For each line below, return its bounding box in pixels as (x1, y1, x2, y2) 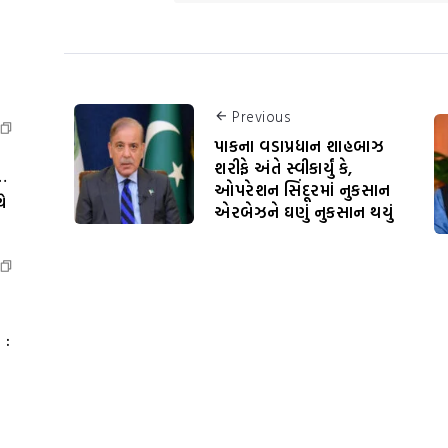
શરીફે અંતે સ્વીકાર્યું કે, (214, 156, 353, 181)
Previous (232, 105, 290, 127)
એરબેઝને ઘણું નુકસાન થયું (214, 200, 393, 225)
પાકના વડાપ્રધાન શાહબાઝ (214, 134, 384, 159)
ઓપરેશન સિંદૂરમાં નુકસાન (214, 178, 391, 203)
